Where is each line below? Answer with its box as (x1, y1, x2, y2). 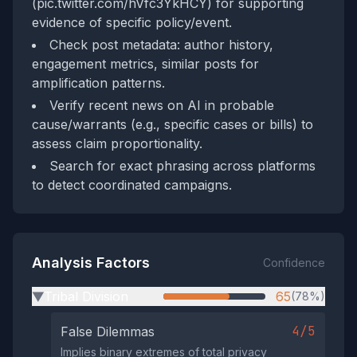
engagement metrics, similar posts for (32, 56, 259, 72)
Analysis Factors (32, 254, 150, 271)
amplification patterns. (32, 75, 165, 91)
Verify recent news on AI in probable (49, 97, 274, 113)
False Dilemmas (61, 324, 155, 339)
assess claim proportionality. (32, 135, 202, 151)
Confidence (263, 256, 325, 269)
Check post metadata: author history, (49, 37, 273, 53)
